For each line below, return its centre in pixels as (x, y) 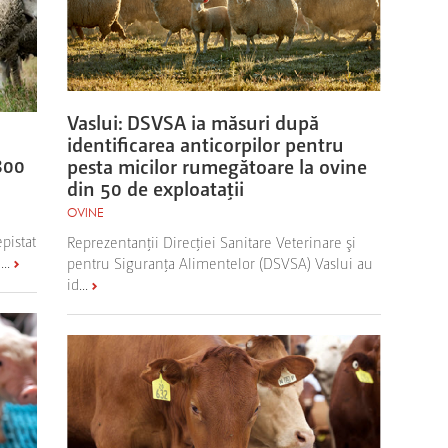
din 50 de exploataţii (156, 188)
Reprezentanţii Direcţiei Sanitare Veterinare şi (212, 242)
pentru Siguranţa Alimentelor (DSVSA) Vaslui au (220, 263)
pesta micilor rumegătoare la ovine (217, 166)
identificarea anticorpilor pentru (206, 144)
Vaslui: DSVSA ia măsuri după (193, 122)
